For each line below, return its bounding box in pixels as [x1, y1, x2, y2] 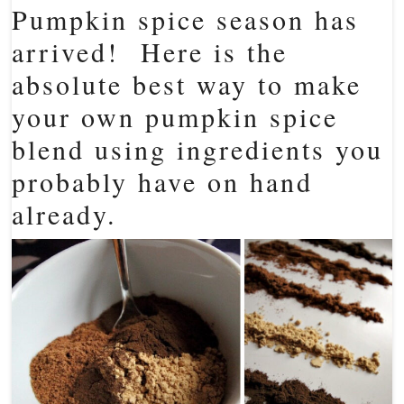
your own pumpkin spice [12, 98, 339, 134]
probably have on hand [12, 163, 314, 199]
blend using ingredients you [12, 131, 384, 167]
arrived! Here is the [12, 33, 289, 69]
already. [12, 196, 118, 232]
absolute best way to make [12, 66, 363, 102]
